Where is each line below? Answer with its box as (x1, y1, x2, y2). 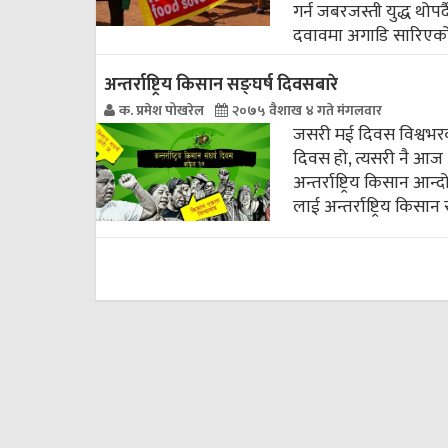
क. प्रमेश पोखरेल (119, 99, 207, 123)
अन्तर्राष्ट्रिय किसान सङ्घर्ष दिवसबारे (104, 70, 338, 101)
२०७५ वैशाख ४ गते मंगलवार (232, 99, 382, 123)
